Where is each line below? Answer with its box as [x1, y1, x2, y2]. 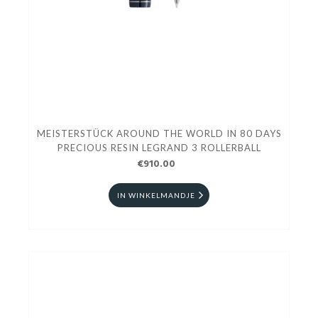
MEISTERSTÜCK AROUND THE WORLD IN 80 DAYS [36, 128, 282, 140]
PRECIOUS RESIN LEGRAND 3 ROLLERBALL [57, 142, 261, 154]
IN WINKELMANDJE [117, 191, 195, 200]
